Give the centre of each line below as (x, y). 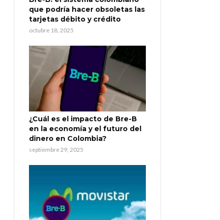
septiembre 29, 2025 (56, 150)
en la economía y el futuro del (85, 129)
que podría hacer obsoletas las (87, 10)
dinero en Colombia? (68, 139)
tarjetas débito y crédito (75, 19)
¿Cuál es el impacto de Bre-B (83, 119)
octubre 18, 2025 (51, 30)
